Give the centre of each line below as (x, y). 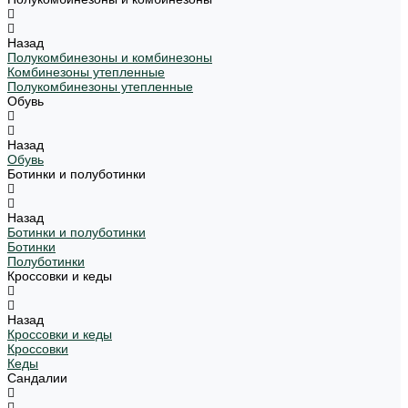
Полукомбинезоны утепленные (100, 87)
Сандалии (37, 378)
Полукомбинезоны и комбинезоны (110, 57)
